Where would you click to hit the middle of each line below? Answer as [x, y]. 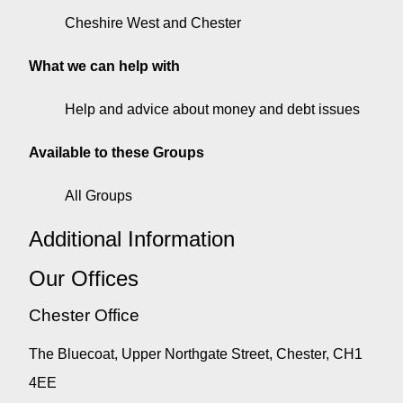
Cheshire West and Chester [153, 22]
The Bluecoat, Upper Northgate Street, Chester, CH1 [196, 354]
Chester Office [84, 315]
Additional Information [132, 238]
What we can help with [104, 66]
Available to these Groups [116, 152]
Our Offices [84, 278]
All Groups [99, 195]
